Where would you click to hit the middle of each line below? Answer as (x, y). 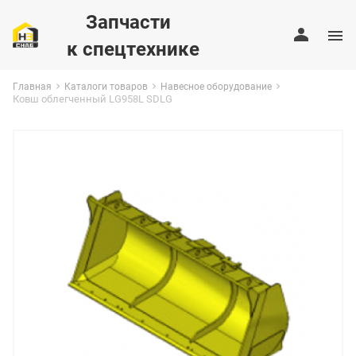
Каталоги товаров (106, 86)
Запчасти (118, 21)
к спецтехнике (133, 48)
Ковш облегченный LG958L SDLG (93, 99)
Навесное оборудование (216, 86)
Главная (32, 86)
